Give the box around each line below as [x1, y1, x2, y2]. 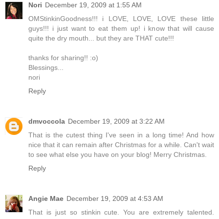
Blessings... [28, 63, 64, 71]
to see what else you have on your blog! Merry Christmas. [28, 150, 207, 158]
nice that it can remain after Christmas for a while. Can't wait [28, 140, 214, 149]
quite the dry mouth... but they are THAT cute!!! [28, 34, 174, 42]
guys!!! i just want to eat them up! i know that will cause [28, 24, 214, 32]
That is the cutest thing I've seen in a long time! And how [28, 131, 214, 139]
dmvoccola [28, 117, 65, 125]
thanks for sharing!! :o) [28, 53, 98, 62]
